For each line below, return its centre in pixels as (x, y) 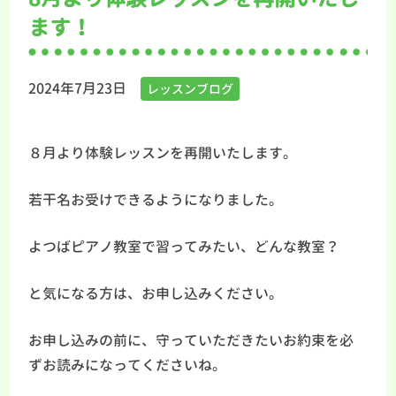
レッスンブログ (190, 89)
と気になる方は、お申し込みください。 (156, 294)
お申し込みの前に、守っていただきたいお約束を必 (191, 341)
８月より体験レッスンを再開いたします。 (163, 153)
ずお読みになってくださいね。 (128, 366)
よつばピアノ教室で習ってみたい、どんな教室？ (184, 247)
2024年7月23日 (78, 88)
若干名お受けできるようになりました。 (156, 200)
